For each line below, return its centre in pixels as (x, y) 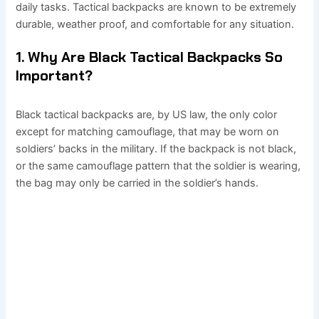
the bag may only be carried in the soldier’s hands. (137, 183)
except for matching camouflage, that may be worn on (148, 132)
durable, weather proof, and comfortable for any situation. (155, 24)
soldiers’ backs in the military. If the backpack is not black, (156, 149)
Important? (54, 76)
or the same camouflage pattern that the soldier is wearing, (158, 166)
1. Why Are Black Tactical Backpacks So (150, 57)
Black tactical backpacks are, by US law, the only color (147, 115)
